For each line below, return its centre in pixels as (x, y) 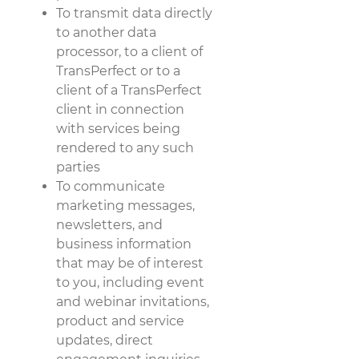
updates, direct (105, 340)
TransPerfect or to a (118, 71)
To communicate (111, 186)
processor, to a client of (129, 51)
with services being (118, 128)
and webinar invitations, (133, 301)
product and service (120, 321)
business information (124, 244)
